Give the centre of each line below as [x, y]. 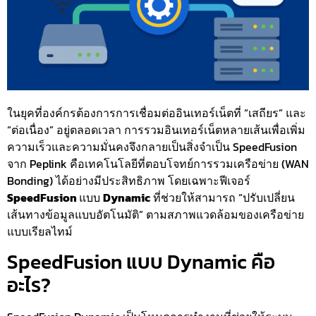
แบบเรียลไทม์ [40, 232]
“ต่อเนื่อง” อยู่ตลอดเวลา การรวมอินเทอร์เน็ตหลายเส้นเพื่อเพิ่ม [156, 130]
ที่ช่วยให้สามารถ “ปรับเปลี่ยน [223, 198]
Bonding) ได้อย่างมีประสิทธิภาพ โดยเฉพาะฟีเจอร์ [129, 181]
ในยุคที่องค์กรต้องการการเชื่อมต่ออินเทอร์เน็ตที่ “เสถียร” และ [157, 113]
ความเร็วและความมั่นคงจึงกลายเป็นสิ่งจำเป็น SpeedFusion [152, 147]
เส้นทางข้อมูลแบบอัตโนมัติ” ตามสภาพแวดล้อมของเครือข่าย [156, 215]
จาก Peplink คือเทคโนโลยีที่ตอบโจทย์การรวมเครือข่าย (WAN [158, 164]
